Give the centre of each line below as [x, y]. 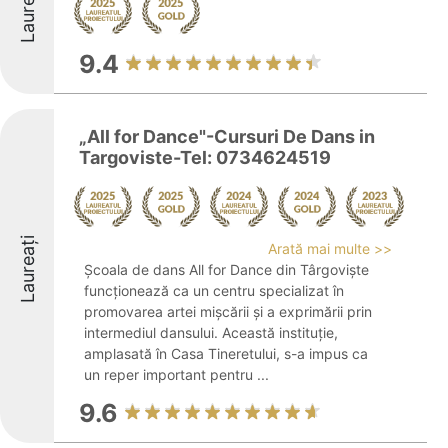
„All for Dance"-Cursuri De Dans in [227, 136]
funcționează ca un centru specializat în [214, 290]
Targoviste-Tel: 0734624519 [205, 157]
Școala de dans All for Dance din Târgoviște [226, 269]
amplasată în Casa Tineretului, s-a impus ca [226, 353]
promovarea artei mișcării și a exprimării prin [228, 311]
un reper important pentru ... [176, 374]
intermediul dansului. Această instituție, [211, 332]
